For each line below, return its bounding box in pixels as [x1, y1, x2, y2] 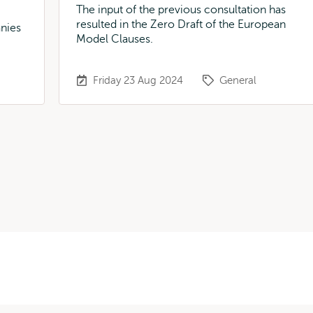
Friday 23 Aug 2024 [93, 75, 183, 86]
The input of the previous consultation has [76, 3, 286, 16]
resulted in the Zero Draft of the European [76, 18, 286, 31]
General [219, 75, 256, 86]
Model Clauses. [76, 33, 153, 45]
